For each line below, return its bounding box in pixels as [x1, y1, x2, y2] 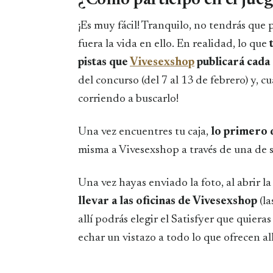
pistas [78, 56, 107, 68]
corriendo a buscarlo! [78, 93, 179, 105]
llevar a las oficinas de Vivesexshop [78, 195, 257, 207]
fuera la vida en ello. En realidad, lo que [78, 38, 269, 50]
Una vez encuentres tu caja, [78, 126, 211, 138]
